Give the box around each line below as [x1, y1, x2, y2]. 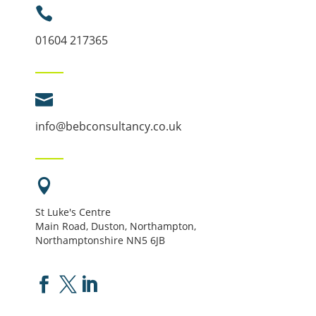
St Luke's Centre [35, 205, 111, 219]
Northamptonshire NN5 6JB [35, 233, 165, 248]
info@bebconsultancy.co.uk [35, 119, 181, 135]
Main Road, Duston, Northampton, [35, 219, 196, 233]
